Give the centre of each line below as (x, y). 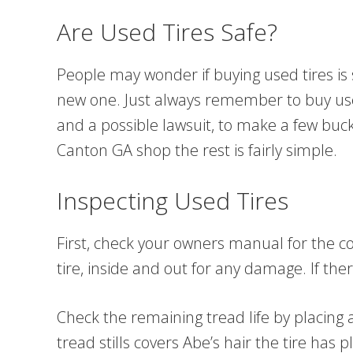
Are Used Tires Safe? (167, 32)
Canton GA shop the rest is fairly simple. (197, 150)
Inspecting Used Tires (173, 201)
